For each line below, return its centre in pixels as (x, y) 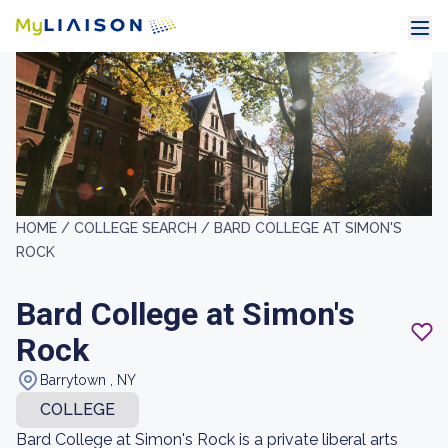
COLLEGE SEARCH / (144, 228)
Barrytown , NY (88, 380)
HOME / (45, 228)
